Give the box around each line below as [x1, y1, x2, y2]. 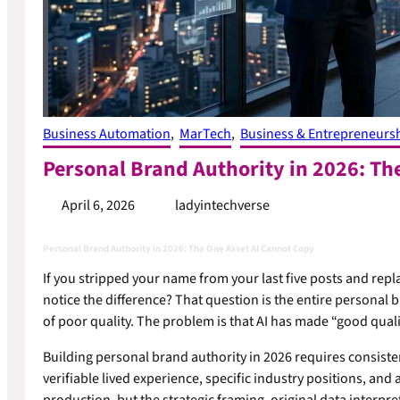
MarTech [179, 123, 231, 144]
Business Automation [43, 123, 171, 144]
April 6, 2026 [61, 195, 135, 215]
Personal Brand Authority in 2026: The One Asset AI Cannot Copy [43, 242, 314, 256]
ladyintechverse [174, 195, 270, 215]
